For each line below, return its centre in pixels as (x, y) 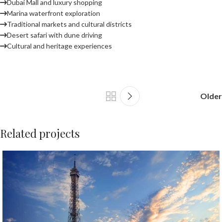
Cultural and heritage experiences (59, 46)
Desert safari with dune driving (55, 35)
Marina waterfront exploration (54, 13)
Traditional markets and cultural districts (69, 24)
